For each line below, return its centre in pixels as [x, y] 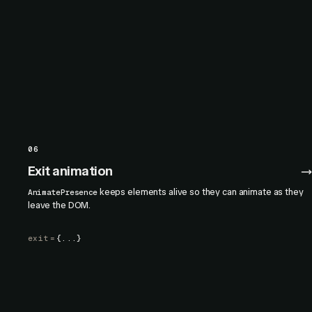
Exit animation [70, 171]
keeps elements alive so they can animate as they [200, 192]
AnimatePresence [63, 192]
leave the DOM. [60, 205]
